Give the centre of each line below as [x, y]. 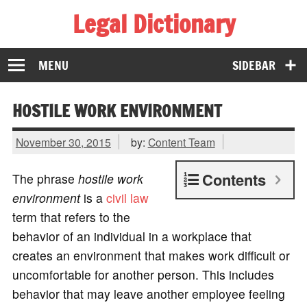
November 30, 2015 [63, 142]
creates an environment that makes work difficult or [151, 255]
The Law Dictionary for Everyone [101, 47]
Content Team [181, 142]
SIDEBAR [254, 65]
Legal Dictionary [153, 24]
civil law [127, 197]
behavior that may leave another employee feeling [148, 293]
